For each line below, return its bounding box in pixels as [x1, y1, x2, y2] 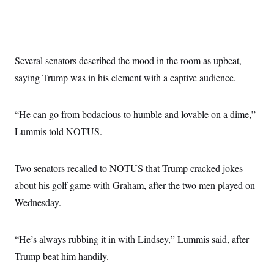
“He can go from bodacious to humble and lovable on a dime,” [15, 108, 256, 120]
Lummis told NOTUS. [15, 125, 102, 138]
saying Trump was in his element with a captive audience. [15, 71, 236, 84]
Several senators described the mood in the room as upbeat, [15, 54, 242, 67]
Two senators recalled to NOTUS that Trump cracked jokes [15, 161, 243, 174]
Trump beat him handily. [15, 250, 109, 262]
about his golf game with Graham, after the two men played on [15, 179, 255, 191]
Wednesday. [15, 196, 61, 209]
